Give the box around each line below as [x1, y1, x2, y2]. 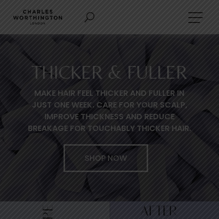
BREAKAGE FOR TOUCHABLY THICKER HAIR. [27, 123, 191, 134]
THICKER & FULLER [31, 62, 187, 83]
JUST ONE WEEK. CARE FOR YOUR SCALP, [31, 99, 187, 110]
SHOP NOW [84, 153, 127, 164]
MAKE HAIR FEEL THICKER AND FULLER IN [34, 88, 185, 99]
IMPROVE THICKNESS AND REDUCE [44, 111, 175, 122]
